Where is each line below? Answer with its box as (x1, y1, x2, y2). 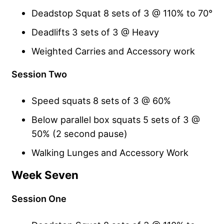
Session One (11, 192, 66, 204)
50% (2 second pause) (31, 127, 127, 139)
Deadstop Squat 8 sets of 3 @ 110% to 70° (31, 7, 212, 18)
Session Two (11, 68, 67, 79)
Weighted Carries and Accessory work (31, 45, 195, 56)
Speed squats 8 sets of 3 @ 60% (31, 94, 171, 106)
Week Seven (11, 168, 78, 181)
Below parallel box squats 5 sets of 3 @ (31, 113, 200, 125)
